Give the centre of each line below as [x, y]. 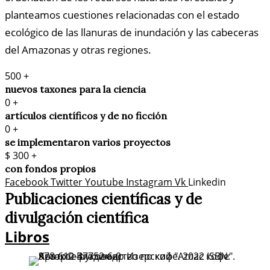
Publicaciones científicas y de [103, 199]
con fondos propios [50, 169]
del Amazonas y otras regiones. [78, 50]
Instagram [149, 182]
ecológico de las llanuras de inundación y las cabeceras [132, 33]
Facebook [27, 182]
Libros [27, 237]
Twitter [67, 182]
